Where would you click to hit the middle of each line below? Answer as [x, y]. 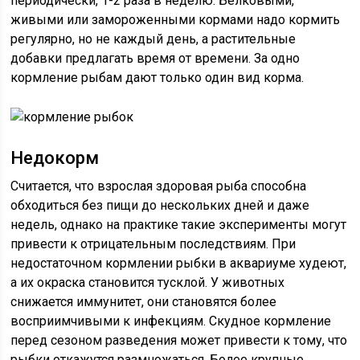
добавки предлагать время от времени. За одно [155, 58]
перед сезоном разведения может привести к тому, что [179, 340]
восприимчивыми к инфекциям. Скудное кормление [171, 321]
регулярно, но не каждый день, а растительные [153, 39]
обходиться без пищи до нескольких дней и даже [160, 205]
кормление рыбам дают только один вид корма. [157, 78]
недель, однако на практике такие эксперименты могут [179, 225]
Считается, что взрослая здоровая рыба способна [159, 186]
